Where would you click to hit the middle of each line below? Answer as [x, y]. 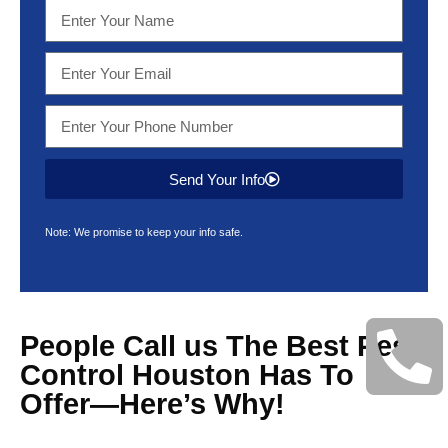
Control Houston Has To [187, 375]
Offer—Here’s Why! [152, 404]
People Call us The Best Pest [219, 346]
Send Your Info [216, 179]
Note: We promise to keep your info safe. [144, 232]
